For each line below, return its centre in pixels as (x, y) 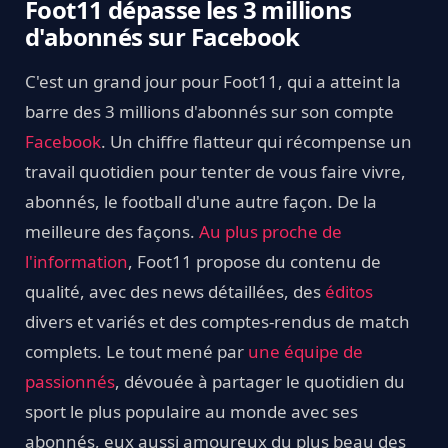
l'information (76, 262)
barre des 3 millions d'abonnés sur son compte (209, 112)
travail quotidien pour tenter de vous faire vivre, (215, 172)
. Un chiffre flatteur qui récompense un (256, 142)
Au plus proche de (270, 232)
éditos (349, 292)
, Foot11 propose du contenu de (254, 262)
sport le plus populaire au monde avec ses (191, 412)
